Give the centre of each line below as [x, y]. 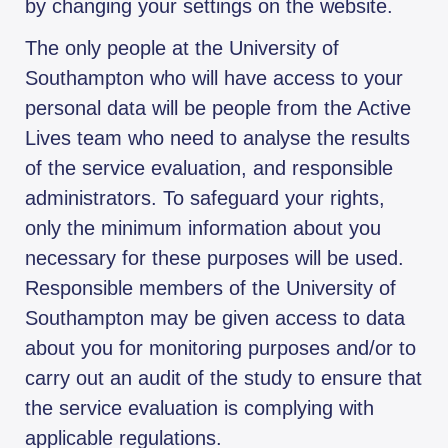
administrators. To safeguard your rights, [205, 198]
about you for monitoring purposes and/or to [220, 348]
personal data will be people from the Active [218, 108]
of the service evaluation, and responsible [209, 168]
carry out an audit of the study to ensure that [223, 378]
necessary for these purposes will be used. [214, 258]
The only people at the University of [182, 48]
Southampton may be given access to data [215, 318]
